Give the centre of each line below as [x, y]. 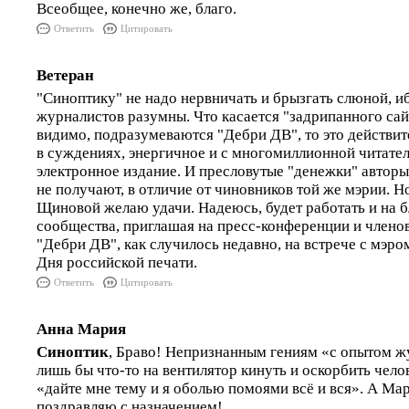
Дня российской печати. [117, 262]
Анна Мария [81, 329]
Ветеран [65, 75]
